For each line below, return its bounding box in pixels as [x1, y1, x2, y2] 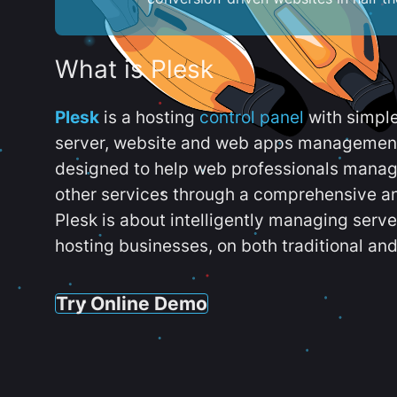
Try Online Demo [56, 291, 207, 315]
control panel [199, 107, 304, 128]
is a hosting [99, 107, 199, 128]
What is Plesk [55, 54, 214, 85]
